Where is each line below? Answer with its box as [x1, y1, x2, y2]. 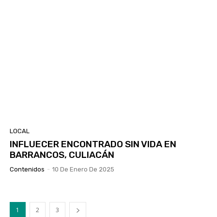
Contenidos [10, 166, 45, 173]
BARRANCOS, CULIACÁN [10, 149, 114, 161]
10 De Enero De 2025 [52, 166, 114, 173]
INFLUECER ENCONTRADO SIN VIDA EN [10, 139, 176, 150]
